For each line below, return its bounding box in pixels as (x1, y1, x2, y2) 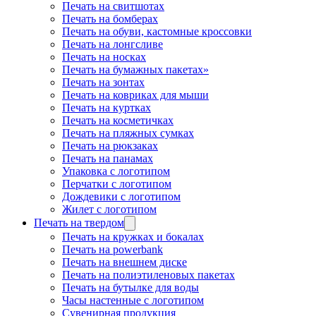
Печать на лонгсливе (62, 38, 163, 50)
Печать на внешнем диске (62, 256, 187, 268)
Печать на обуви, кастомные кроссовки (62, 25, 252, 37)
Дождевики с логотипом (62, 190, 181, 202)
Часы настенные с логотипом (62, 294, 204, 306)
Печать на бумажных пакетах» (62, 63, 209, 75)
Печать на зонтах (62, 76, 145, 88)
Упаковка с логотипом (62, 165, 170, 177)
